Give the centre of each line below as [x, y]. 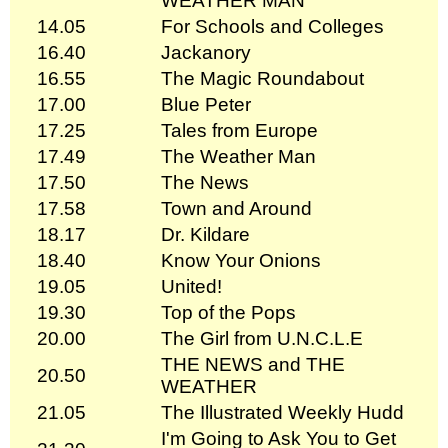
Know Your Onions [241, 260]
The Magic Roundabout [262, 78]
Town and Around [236, 208]
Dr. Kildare [205, 234]
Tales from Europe [239, 130]
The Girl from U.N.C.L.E [262, 338]
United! [191, 286]
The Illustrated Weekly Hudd [282, 412]
